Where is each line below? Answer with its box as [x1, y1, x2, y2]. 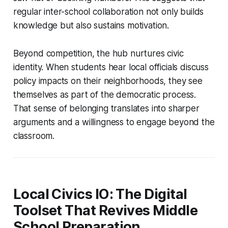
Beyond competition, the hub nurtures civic [13, 48, 184, 59]
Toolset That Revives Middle [13, 202, 198, 219]
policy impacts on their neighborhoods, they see [13, 75, 203, 86]
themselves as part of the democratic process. [13, 89, 196, 100]
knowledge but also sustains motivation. [13, 20, 169, 31]
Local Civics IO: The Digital [13, 185, 187, 203]
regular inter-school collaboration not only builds [13, 6, 204, 17]
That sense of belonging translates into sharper [13, 103, 199, 113]
